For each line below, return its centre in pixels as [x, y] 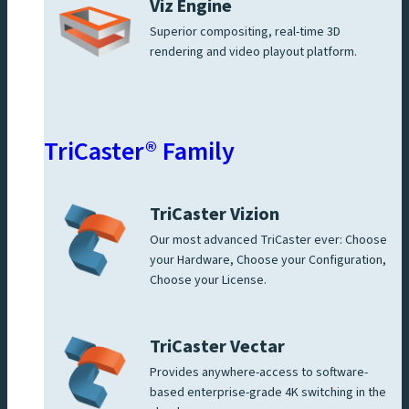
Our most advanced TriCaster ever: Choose [268, 240]
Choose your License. [208, 280]
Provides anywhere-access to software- [259, 372]
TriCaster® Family [139, 151]
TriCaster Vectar [217, 346]
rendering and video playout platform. [255, 52]
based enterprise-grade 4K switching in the [268, 392]
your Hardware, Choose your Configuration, [268, 260]
